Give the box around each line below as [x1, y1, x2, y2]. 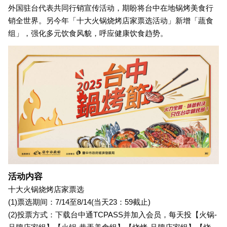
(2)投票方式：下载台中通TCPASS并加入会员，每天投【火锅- [8, 210, 217, 219]
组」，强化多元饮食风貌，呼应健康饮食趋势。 [8, 29, 168, 37]
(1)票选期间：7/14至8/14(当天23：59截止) [8, 198, 150, 206]
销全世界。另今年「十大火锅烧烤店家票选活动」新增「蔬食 [8, 16, 213, 25]
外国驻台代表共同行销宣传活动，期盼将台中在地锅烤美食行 [8, 4, 213, 12]
